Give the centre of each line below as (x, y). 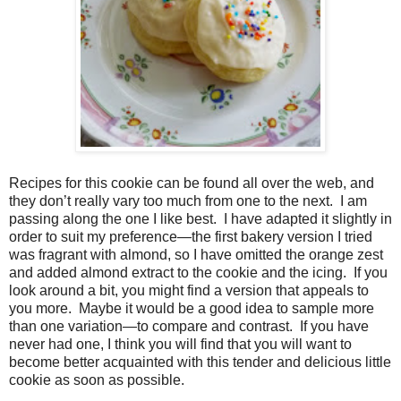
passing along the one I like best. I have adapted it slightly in (200, 219)
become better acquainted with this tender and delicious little (200, 363)
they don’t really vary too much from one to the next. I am (188, 201)
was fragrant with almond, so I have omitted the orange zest (196, 255)
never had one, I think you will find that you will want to (180, 345)
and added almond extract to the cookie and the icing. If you (198, 273)
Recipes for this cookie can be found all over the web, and (192, 183)
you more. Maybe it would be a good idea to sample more (192, 309)
